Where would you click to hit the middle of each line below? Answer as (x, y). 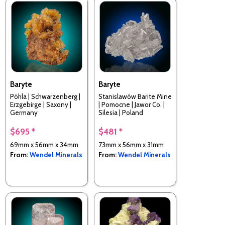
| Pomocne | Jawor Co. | (132, 105)
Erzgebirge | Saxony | (41, 105)
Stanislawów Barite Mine (135, 97)
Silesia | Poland (121, 113)
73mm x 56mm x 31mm (131, 144)
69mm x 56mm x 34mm (44, 144)
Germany (24, 113)
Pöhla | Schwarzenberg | (45, 97)
